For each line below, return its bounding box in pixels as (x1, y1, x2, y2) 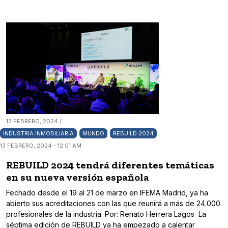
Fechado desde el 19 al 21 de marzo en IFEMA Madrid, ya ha (6, 188, 208, 197)
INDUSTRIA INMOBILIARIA (3, 130, 74, 137)
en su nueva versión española (6, 171, 149, 184)
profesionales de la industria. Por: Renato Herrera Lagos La (6, 210, 206, 219)
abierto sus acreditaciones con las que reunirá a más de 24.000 (6, 199, 220, 208)
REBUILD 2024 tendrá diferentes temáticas (6, 159, 214, 172)
